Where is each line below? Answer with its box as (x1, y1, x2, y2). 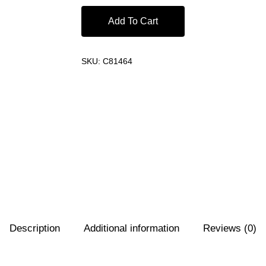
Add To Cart (107, 16, 158, 26)
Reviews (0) (203, 223, 256, 235)
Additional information (84, 223, 179, 235)
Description (9, 223, 60, 235)
